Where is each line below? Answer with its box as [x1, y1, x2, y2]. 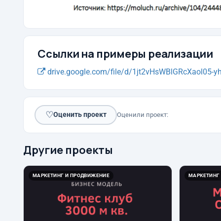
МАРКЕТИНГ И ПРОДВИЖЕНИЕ [33, 172, 110, 178]
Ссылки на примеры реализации [37, 46, 213, 61]
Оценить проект [53, 110, 107, 119]
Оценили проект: [117, 110, 168, 118]
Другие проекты [23, 142, 113, 157]
